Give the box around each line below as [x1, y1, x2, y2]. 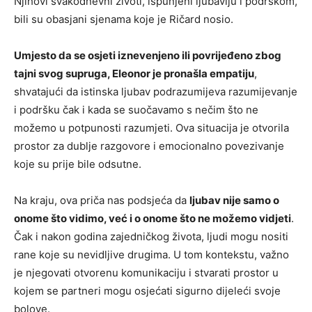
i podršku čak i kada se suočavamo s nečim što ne [14, 103, 258, 117]
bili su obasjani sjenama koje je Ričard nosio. [14, 13, 233, 26]
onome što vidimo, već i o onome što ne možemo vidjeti [14, 212, 291, 226]
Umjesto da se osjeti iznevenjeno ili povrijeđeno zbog [14, 49, 281, 63]
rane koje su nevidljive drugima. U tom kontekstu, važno [14, 248, 289, 262]
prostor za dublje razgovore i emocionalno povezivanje [14, 139, 284, 153]
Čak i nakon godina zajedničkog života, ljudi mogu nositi [14, 230, 288, 244]
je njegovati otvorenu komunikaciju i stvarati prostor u [14, 266, 279, 280]
